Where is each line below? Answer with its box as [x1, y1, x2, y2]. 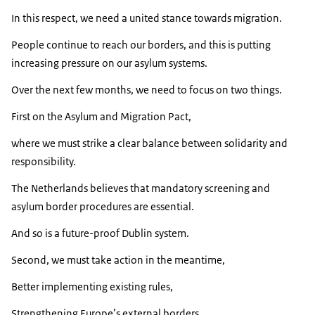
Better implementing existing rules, [11, 280, 173, 294]
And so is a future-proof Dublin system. [11, 226, 189, 240]
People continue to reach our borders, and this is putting [11, 38, 271, 52]
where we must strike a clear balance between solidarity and [11, 136, 288, 150]
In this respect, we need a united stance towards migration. [11, 11, 282, 25]
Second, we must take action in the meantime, [11, 253, 225, 267]
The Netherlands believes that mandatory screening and [11, 181, 270, 195]
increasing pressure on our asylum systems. [11, 56, 207, 70]
